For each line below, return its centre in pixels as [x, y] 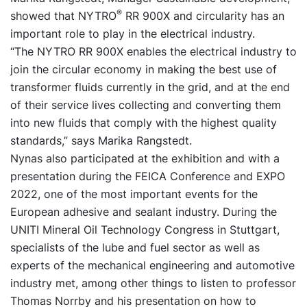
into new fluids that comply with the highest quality [144, 123]
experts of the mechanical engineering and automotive [152, 266]
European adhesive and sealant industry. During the [144, 212]
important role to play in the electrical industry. [133, 34]
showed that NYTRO [63, 16]
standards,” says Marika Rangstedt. [101, 141]
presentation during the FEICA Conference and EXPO [148, 176]
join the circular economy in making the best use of [144, 70]
